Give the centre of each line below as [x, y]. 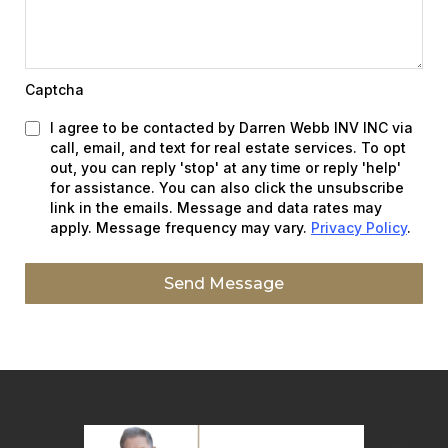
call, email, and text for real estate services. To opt [228, 148]
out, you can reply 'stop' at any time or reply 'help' [225, 168]
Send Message [224, 284]
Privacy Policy [359, 228]
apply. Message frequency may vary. [180, 228]
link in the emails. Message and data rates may [216, 208]
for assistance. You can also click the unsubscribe [227, 188]
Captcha [54, 90]
